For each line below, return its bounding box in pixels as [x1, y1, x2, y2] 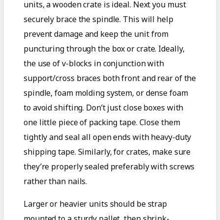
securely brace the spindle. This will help [24, 13, 173, 25]
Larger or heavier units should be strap [24, 198, 167, 209]
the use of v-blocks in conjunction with [24, 57, 165, 69]
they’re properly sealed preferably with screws [24, 161, 195, 172]
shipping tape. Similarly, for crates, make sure [24, 146, 191, 157]
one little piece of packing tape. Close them [24, 116, 180, 128]
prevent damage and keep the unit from [24, 28, 169, 39]
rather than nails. [24, 175, 87, 187]
